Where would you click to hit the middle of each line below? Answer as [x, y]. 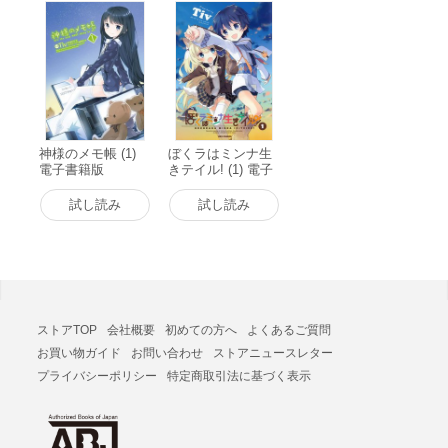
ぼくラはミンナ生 [220, 153]
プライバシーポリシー [96, 376]
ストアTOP [66, 330]
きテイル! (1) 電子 [221, 169]
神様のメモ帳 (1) [87, 153]
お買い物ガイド [78, 353]
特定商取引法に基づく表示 [238, 376]
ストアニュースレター [272, 353]
